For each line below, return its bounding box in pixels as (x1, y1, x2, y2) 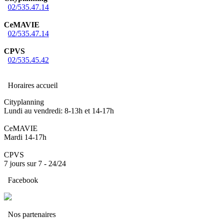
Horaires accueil (4, 81, 58, 89)
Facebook (4, 176, 38, 184)
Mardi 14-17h (4, 133, 46, 141)
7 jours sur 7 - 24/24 (4, 159, 66, 168)
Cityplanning (4, 98, 44, 106)
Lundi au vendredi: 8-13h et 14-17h (4, 107, 114, 115)
